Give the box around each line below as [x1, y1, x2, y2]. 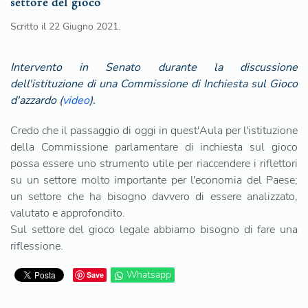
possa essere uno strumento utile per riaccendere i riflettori [10, 156, 298, 172]
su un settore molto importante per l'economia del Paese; [10, 173, 298, 188]
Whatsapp [126, 268, 171, 282]
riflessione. [10, 239, 63, 254]
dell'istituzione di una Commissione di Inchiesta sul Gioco [10, 76, 298, 92]
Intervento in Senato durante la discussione [10, 60, 298, 76]
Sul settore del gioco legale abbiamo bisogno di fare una [10, 222, 298, 238]
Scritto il [10, 20, 49, 34]
